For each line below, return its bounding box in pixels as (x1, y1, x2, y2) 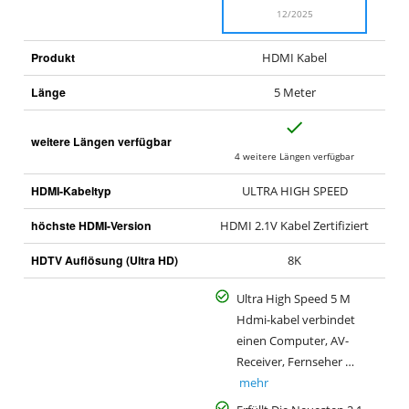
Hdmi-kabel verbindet (236, 311, 355, 328)
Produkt (30, 48, 75, 66)
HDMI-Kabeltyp (30, 182, 111, 199)
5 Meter (273, 84, 316, 100)
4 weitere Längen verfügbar (235, 149, 355, 163)
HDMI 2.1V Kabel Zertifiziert (220, 217, 370, 234)
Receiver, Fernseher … (236, 353, 354, 370)
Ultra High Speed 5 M (236, 290, 351, 307)
